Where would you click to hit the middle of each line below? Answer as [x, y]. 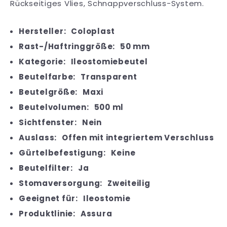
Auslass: [38, 137]
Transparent [109, 77]
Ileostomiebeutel [109, 61]
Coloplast [93, 31]
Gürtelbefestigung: [62, 153]
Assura [96, 213]
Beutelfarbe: [47, 77]
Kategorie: [42, 61]
